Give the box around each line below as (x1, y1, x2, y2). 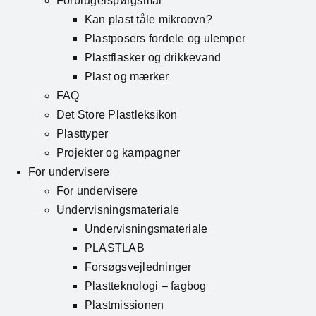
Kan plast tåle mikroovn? (85, 13, 212, 26)
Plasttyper (56, 128, 109, 140)
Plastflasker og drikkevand (85, 51, 221, 64)
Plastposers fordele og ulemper (85, 32, 246, 45)
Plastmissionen (85, 299, 164, 312)
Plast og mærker (85, 71, 169, 83)
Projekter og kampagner (56, 147, 181, 159)
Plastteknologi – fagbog (85, 280, 207, 293)
